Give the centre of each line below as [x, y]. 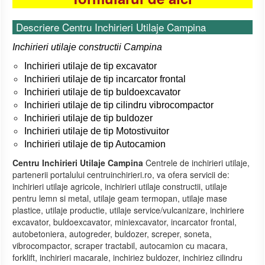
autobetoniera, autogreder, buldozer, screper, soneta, [112, 234]
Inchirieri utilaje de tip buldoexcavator [102, 92]
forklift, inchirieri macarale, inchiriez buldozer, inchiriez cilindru [127, 258]
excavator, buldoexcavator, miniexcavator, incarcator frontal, [125, 222]
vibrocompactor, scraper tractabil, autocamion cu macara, [120, 246]
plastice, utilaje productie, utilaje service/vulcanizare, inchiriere [128, 210]
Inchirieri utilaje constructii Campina [87, 47]
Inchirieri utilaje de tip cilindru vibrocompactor [119, 105]
